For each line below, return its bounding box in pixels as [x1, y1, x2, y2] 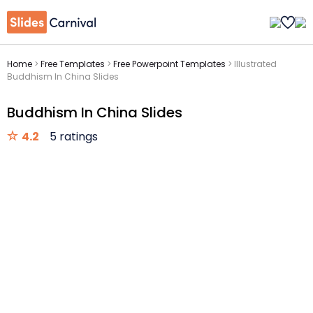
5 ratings [50, 129, 98, 145]
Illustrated [234, 58, 277, 70]
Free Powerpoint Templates [113, 58, 226, 70]
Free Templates [41, 58, 105, 70]
